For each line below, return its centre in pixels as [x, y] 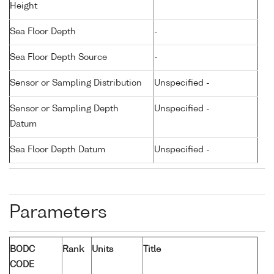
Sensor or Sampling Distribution [76, 83]
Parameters [58, 213]
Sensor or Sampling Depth [64, 109]
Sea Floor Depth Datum [57, 150]
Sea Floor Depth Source [58, 58]
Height [24, 6]
